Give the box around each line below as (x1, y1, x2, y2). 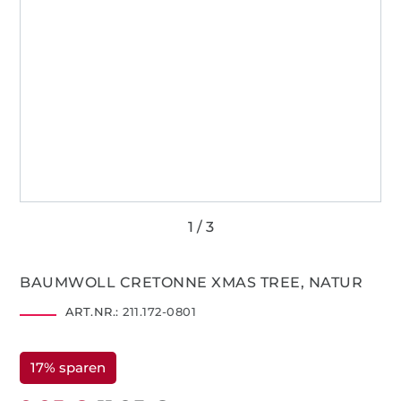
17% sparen (30, 358, 107, 376)
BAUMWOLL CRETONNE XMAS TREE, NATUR (20, 273, 363, 291)
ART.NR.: (64, 303, 119, 319)
